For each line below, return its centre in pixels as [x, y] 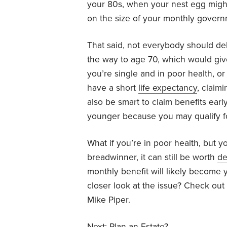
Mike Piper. [109, 200]
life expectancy [168, 88]
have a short [113, 88]
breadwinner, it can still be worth [152, 158]
